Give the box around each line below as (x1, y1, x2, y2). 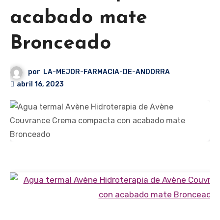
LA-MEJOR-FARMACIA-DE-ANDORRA (43, 68, 170, 77)
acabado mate (10, 8, 147, 28)
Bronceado (10, 34, 111, 54)
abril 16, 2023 (17, 80, 64, 89)
